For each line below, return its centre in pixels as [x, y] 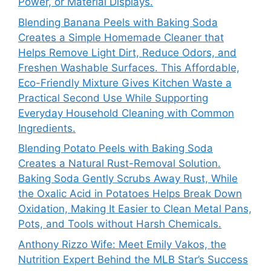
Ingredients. [47, 128]
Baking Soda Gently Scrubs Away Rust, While [128, 179]
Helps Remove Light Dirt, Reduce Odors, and [127, 52]
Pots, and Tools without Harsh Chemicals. [120, 224]
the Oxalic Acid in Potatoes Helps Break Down [130, 194]
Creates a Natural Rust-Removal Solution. [119, 164]
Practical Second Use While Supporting [113, 98]
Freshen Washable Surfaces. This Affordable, [129, 67]
